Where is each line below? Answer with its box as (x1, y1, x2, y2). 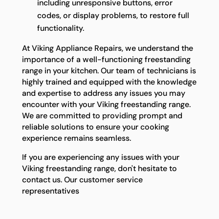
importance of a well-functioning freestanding (22, 54, 191, 65)
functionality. (37, 22, 84, 33)
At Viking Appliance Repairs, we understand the (22, 43, 193, 53)
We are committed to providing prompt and (22, 110, 182, 121)
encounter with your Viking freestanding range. (22, 99, 191, 109)
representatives (22, 185, 79, 196)
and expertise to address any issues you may (22, 88, 185, 98)
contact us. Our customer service (22, 174, 143, 185)
